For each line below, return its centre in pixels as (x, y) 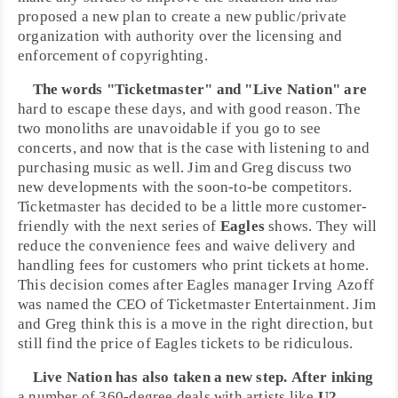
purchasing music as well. (103, 167)
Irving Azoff (333, 285)
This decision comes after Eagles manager (155, 285)
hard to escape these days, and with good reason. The (189, 109)
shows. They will (321, 226)
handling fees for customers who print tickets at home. (194, 265)
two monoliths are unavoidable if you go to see (170, 128)
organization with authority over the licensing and (180, 36)
